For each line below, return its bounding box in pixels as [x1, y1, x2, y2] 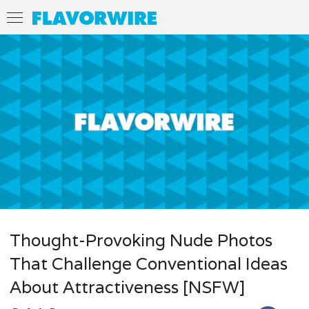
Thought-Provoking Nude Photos [10, 229, 272, 251]
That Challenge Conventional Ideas [10, 252, 288, 275]
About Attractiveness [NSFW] [10, 276, 245, 298]
